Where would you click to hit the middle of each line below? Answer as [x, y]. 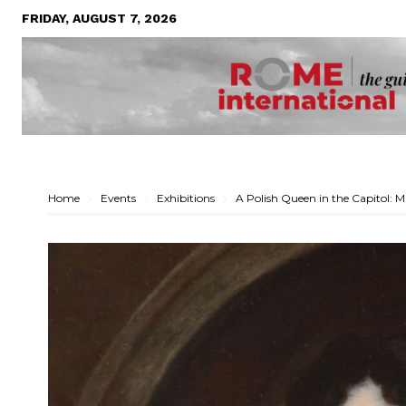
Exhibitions [186, 198]
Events [118, 198]
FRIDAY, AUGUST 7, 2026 [99, 18]
